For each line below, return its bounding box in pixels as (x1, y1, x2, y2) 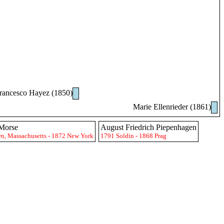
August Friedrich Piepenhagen (100, 123, 196, 131)
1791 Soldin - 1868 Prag (100, 132, 166, 139)
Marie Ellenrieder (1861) (132, 102, 211, 111)
